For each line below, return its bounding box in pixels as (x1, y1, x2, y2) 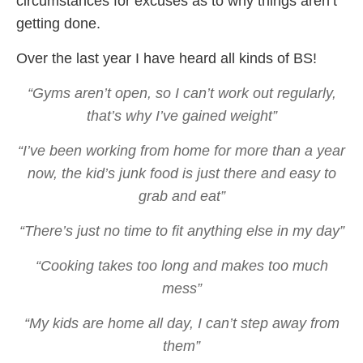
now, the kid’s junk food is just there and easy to (27, 164, 336, 181)
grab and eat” (138, 187, 225, 204)
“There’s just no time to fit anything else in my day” (19, 222, 344, 239)
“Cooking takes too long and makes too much (35, 257, 328, 274)
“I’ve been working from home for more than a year (18, 142, 345, 159)
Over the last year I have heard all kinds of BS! (16, 49, 317, 66)
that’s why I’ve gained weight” (86, 107, 277, 124)
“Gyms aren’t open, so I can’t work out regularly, (27, 84, 336, 101)
